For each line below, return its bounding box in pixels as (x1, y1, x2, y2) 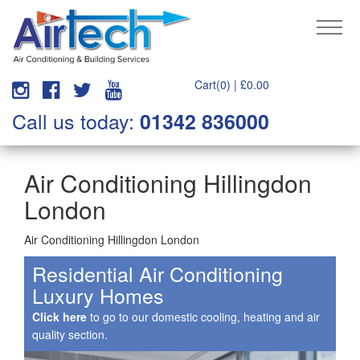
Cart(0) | (194, 76, 240, 92)
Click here (32, 309, 87, 325)
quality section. (32, 326, 108, 342)
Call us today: (12, 106, 140, 135)
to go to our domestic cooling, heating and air (87, 309, 320, 325)
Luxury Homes (32, 280, 164, 309)
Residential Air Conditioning (32, 259, 283, 288)
